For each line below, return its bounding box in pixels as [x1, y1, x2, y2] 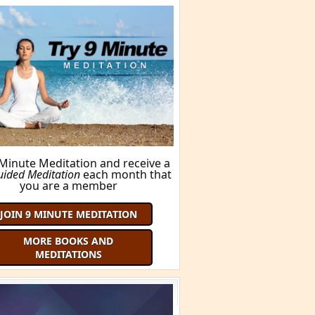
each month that [80, 166, 172, 182]
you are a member [19, 177, 117, 193]
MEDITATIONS [34, 247, 102, 261]
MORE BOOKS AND [23, 233, 113, 247]
